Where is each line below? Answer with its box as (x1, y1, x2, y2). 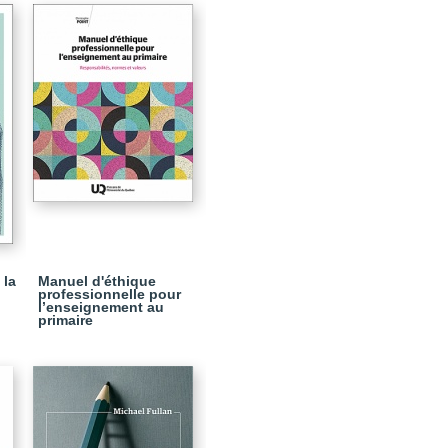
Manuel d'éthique (38, 273, 156, 289)
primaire (38, 312, 93, 328)
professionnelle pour (38, 286, 181, 302)
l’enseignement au (38, 299, 164, 315)
